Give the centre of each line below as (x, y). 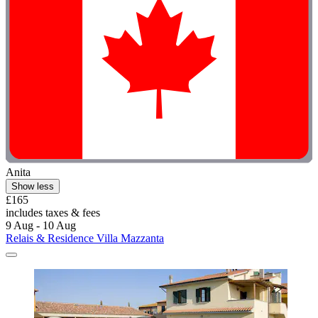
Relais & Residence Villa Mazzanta (85, 238)
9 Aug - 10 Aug (41, 225)
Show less (33, 186)
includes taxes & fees (53, 212)
